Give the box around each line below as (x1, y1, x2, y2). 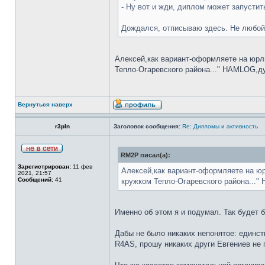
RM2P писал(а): (121, 151, 170, 159)
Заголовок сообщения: (114, 123, 180, 130)
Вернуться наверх (18, 101, 73, 108)
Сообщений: (18, 176, 53, 183)
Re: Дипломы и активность (182, 123, 258, 130)
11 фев (71, 163, 92, 170)
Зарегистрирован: (18, 163, 71, 170)
